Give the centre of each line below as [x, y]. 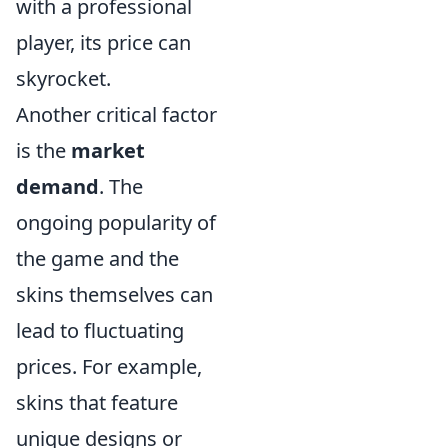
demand [57, 187]
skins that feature [97, 403]
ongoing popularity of [116, 223]
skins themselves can [114, 295]
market [108, 151]
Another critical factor [116, 115]
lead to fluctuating [100, 331]
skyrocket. [63, 79]
